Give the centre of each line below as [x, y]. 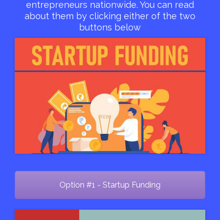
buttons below [110, 27]
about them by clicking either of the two [110, 16]
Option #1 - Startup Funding [110, 185]
